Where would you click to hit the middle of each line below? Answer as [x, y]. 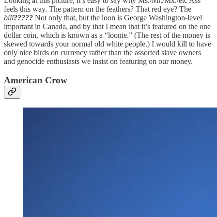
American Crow [36, 80]
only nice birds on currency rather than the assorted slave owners [102, 52]
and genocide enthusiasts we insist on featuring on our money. [98, 61]
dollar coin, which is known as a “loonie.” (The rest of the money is [107, 35]
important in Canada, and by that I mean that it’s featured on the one [107, 26]
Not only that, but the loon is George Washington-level [118, 17]
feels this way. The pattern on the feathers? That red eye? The [98, 9]
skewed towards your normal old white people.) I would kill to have [108, 44]
